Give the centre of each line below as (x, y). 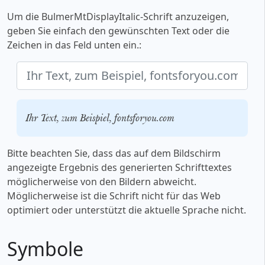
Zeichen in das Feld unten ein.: (74, 45)
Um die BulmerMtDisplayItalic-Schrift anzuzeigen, (118, 17)
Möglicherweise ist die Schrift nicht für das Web (114, 196)
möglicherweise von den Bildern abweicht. (102, 182)
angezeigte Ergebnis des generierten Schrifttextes (119, 168)
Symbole (45, 249)
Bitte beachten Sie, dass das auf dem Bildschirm (114, 153)
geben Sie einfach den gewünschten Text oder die (118, 31)
